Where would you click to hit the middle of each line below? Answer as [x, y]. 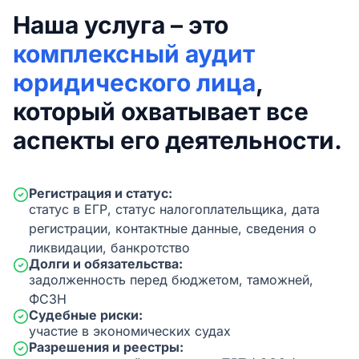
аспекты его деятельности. [177, 140]
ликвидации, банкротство [109, 248]
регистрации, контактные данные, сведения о [173, 228]
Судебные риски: [86, 315]
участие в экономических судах [130, 331]
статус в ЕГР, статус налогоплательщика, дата [174, 209]
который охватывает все [161, 111]
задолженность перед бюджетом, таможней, [171, 280]
